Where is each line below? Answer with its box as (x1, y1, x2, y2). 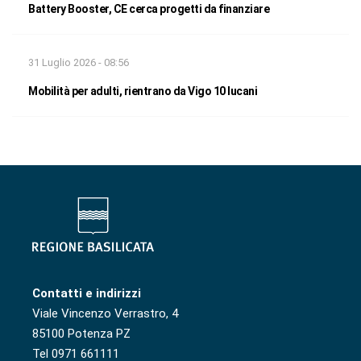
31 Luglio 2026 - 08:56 (28, 56, 129, 68)
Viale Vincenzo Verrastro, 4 (32, 306, 178, 322)
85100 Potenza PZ (32, 326, 131, 342)
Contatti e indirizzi (32, 286, 141, 301)
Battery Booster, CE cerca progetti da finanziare (28, 2, 269, 15)
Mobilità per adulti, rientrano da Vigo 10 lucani (28, 84, 257, 98)
